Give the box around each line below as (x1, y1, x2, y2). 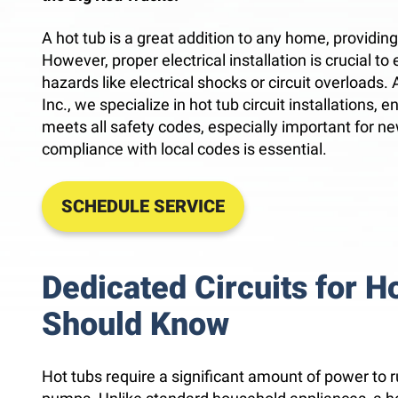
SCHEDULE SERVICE (61, 195, 225, 217)
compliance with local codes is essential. (42, 139, 327, 159)
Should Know (42, 305, 229, 343)
